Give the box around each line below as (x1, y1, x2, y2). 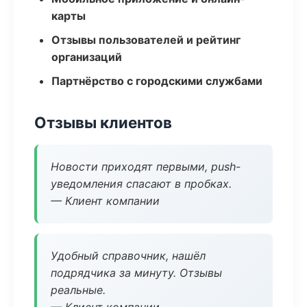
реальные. (51, 283, 106, 297)
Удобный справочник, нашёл (51, 249, 206, 262)
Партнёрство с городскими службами (51, 74, 262, 88)
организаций (51, 50, 122, 64)
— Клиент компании (51, 194, 160, 208)
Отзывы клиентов (34, 113, 172, 132)
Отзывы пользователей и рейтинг (51, 33, 241, 47)
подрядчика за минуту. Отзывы (51, 266, 222, 280)
